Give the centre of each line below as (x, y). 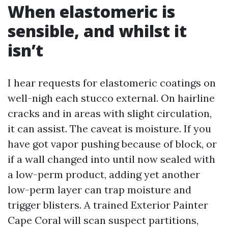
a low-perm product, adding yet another (104, 174)
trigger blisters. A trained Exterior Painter (108, 205)
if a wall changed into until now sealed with (111, 159)
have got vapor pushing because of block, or (112, 144)
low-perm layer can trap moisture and (99, 190)
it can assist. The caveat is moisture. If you (109, 129)
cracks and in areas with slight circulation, (110, 113)
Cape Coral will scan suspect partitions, (103, 220)
